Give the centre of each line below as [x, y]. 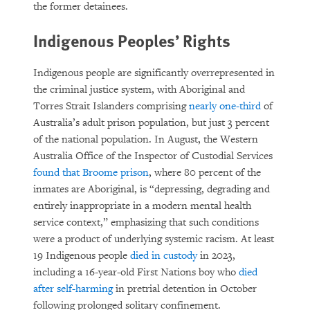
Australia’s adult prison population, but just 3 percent [151, 123]
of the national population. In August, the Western [146, 139]
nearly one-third [225, 106]
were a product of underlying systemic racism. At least [154, 239]
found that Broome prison [91, 173]
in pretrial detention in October [185, 289]
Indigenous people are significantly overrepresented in [154, 73]
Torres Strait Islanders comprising [111, 106]
